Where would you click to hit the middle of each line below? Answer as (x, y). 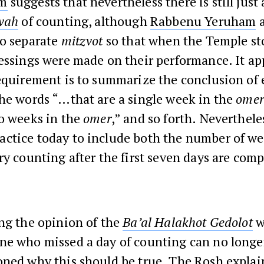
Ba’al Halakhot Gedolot (188, 222)
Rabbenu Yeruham (203, 21)
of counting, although (84, 21)
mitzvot (82, 40)
